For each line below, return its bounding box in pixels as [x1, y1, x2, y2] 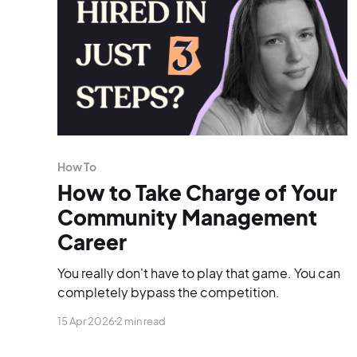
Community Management [57, 203, 317, 230]
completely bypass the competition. [57, 283, 280, 300]
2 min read [116, 314, 166, 328]
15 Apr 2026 [57, 314, 115, 328]
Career [57, 228, 127, 255]
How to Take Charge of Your [57, 178, 337, 206]
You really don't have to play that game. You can [57, 264, 340, 281]
